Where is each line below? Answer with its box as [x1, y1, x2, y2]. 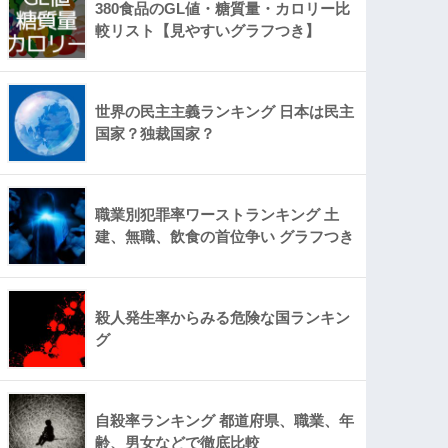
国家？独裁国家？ [95, 124, 216, 142]
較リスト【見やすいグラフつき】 [95, 21, 321, 39]
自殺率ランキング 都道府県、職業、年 [95, 411, 355, 429]
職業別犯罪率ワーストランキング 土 [95, 205, 340, 223]
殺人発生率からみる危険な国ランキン [95, 308, 351, 326]
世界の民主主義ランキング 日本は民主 [95, 102, 355, 120]
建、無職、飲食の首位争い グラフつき [95, 227, 355, 245]
